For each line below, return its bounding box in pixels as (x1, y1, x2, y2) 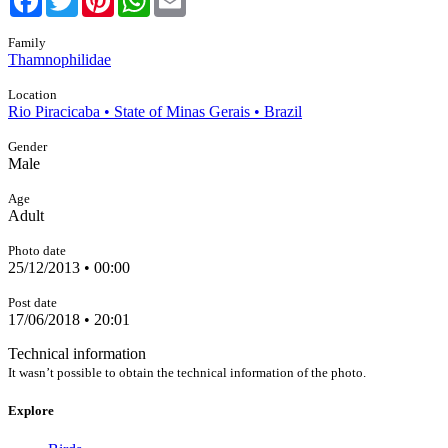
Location (8, 87, 57, 102)
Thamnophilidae (8, 51, 111, 68)
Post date (8, 295, 57, 310)
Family (8, 35, 46, 50)
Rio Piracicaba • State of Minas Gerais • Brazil (8, 103, 302, 120)
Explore (8, 403, 54, 419)
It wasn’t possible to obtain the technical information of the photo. (8, 365, 366, 380)
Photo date (8, 243, 66, 258)
